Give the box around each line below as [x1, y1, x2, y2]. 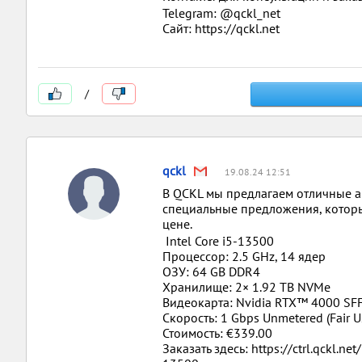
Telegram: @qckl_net [162, 5, 280, 21]
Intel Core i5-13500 [162, 233, 274, 249]
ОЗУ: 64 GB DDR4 [162, 263, 260, 280]
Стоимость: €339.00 [162, 325, 272, 341]
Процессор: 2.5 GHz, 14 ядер [162, 248, 326, 264]
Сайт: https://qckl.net [162, 20, 280, 36]
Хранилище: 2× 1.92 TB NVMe [162, 279, 330, 295]
